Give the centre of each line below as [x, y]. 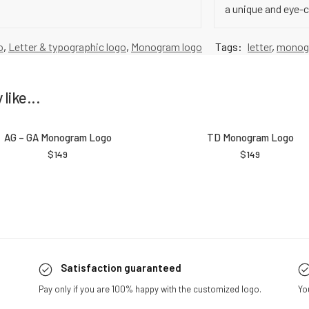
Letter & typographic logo [67, 47]
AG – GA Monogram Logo [58, 138]
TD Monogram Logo [250, 138]
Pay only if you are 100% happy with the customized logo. [152, 289]
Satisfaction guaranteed [121, 268]
